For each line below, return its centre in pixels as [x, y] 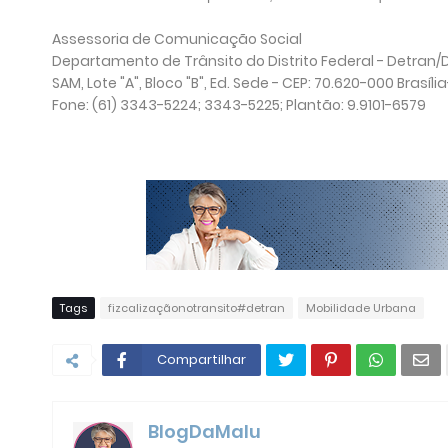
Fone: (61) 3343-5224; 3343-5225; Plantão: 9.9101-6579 [239, 105]
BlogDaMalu [204, 431]
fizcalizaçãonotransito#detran [196, 308]
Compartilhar [201, 359]
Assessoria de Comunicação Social [177, 39]
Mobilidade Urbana [361, 308]
